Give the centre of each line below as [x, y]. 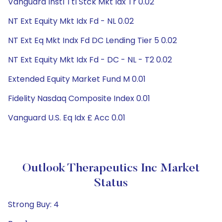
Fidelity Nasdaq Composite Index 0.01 [79, 98]
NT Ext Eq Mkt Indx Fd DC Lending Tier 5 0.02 [92, 40]
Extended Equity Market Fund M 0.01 [77, 79]
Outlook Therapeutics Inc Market [111, 168]
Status [111, 183]
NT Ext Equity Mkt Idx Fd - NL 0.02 [71, 21]
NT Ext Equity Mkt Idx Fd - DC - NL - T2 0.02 [90, 60]
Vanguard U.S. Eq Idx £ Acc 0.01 [67, 118]
